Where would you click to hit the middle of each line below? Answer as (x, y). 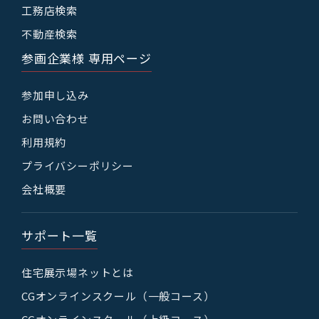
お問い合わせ (55, 119)
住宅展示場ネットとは (78, 272)
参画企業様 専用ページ (87, 58)
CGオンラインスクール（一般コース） (118, 296)
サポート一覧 (59, 235)
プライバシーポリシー (78, 166)
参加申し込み (55, 95)
